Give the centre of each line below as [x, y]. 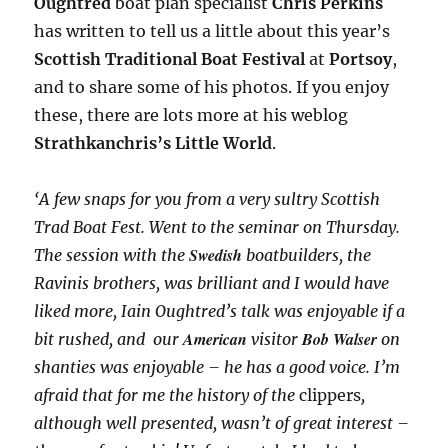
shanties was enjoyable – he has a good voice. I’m [217, 367]
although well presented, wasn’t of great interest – [222, 423]
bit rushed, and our [109, 339]
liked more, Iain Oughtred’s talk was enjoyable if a [220, 311]
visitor [275, 339]
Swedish [218, 255]
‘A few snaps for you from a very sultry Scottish [207, 199]
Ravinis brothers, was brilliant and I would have [212, 283]
